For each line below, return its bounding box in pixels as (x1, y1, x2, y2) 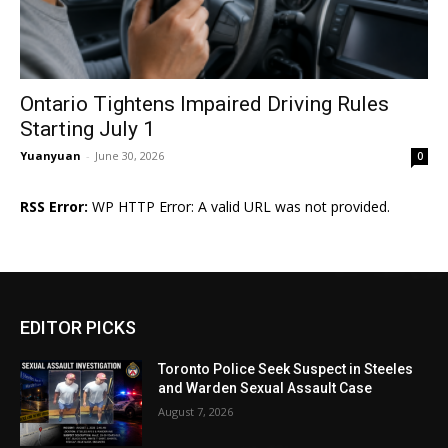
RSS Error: (20, 197, 88, 217)
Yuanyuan (20, 148, 81, 164)
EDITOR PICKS (20, 317, 136, 339)
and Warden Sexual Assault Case (158, 380, 373, 397)
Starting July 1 (20, 117, 155, 142)
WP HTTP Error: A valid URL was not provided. (88, 197, 390, 217)
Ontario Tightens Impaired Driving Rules (20, 92, 389, 117)
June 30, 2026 (95, 148, 164, 164)
